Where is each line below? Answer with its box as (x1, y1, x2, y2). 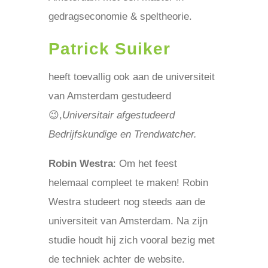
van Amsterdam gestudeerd (48, 90, 171, 102)
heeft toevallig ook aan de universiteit (48, 71, 215, 83)
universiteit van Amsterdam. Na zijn (48, 215, 208, 227)
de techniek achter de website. (48, 254, 185, 265)
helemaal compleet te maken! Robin (48, 177, 208, 188)
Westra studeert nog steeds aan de (48, 196, 205, 208)
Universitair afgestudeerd (62, 109, 175, 121)
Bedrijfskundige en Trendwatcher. (48, 129, 197, 140)
